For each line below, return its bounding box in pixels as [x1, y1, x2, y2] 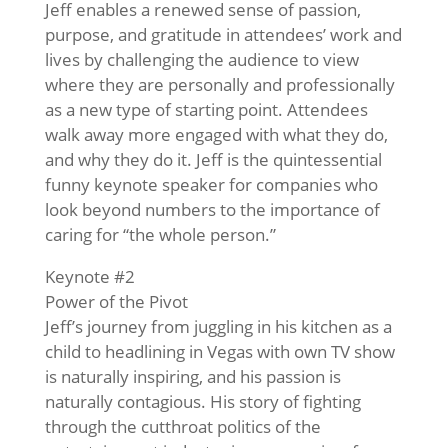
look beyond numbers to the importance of [44, 197, 380, 221]
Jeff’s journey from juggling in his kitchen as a [44, 314, 392, 338]
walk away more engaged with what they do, [44, 122, 388, 146]
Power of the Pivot [44, 289, 188, 313]
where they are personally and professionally [44, 72, 395, 96]
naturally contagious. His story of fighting [44, 389, 361, 413]
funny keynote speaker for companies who [44, 172, 378, 196]
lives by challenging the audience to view [44, 47, 359, 71]
